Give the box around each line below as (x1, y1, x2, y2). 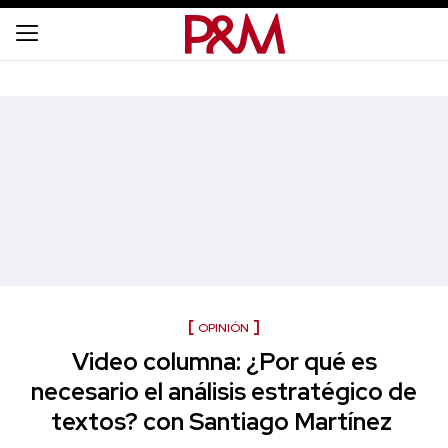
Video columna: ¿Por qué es (71, 346, 377, 377)
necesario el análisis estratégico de (31, 376, 417, 407)
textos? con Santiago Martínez (51, 406, 397, 437)
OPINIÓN (198, 320, 249, 336)
